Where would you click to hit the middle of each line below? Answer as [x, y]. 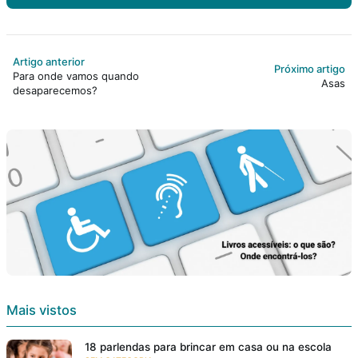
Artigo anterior [49, 61]
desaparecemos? [55, 90]
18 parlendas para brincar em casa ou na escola [208, 346]
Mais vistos [42, 310]
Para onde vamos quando [76, 76]
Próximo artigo [310, 68]
